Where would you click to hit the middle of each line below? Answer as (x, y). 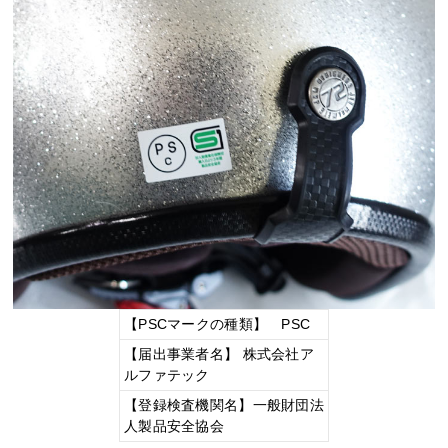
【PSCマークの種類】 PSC (217, 323)
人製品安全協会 (173, 425)
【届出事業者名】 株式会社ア (218, 353)
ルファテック (166, 374)
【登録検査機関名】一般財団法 (223, 404)
